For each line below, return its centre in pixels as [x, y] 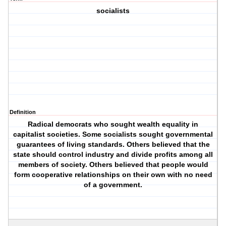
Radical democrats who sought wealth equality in [113, 124]
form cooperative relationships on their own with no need [113, 175]
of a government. [113, 185]
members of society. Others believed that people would [113, 165]
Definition [23, 112]
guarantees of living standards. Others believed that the [113, 145]
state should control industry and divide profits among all [113, 155]
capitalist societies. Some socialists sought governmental [113, 134]
